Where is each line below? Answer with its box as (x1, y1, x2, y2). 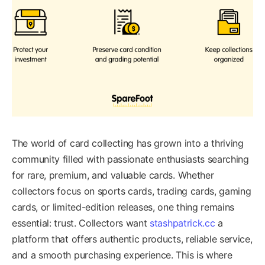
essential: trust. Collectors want (12, 216, 150, 229)
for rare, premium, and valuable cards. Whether (12, 169, 214, 181)
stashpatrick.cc (150, 216, 215, 229)
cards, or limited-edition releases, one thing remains (12, 201, 235, 213)
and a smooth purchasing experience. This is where (12, 248, 232, 261)
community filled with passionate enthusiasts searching (12, 153, 249, 165)
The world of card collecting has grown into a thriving (12, 137, 244, 149)
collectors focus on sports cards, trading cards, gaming (12, 185, 251, 197)
